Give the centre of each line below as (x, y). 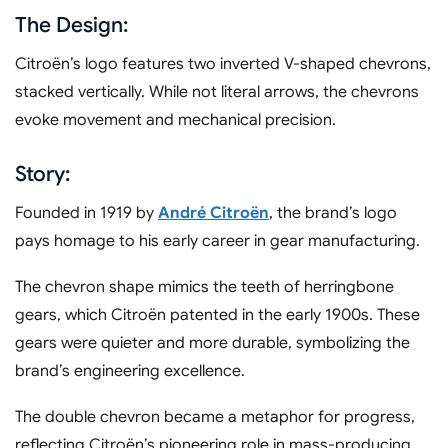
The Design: (71, 24)
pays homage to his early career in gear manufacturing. (217, 240)
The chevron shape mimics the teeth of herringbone (204, 286)
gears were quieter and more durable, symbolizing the (212, 342)
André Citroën (213, 212)
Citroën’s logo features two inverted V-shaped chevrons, (223, 63)
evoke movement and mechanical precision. (175, 119)
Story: (42, 173)
